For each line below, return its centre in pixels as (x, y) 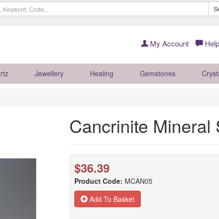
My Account (168, 43)
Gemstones (158, 73)
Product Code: (98, 181)
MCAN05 (138, 181)
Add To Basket (111, 199)
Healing (102, 73)
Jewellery (49, 73)
